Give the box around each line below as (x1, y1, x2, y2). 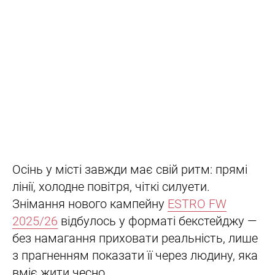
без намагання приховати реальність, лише (12, 231, 258, 246)
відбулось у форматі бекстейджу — (58, 214, 257, 229)
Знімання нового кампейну (12, 196, 168, 212)
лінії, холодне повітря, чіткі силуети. (12, 179, 210, 195)
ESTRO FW (168, 196, 227, 212)
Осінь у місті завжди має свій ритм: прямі (12, 162, 247, 177)
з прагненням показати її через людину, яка (12, 248, 258, 263)
